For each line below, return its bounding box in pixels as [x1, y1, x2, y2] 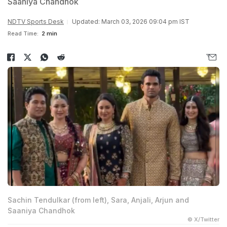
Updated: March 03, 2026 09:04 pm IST [72, 18, 190, 25]
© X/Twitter [187, 216, 219, 223]
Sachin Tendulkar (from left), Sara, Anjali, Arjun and [8, 196, 189, 205]
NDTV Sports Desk [8, 18, 64, 25]
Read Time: [8, 30, 39, 37]
